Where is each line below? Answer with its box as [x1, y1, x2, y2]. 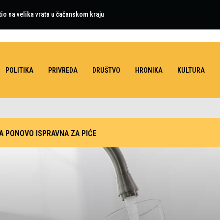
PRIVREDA [48, 66, 78, 74]
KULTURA [177, 66, 205, 74]
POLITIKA [5, 66, 33, 74]
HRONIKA [135, 66, 163, 74]
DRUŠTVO [92, 66, 120, 74]
